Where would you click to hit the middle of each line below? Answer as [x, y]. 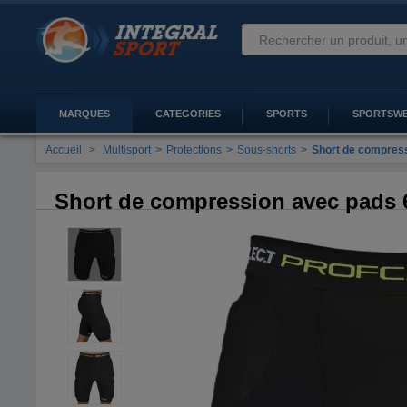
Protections [194, 150]
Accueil [64, 150]
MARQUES [85, 114]
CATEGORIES [189, 114]
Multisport [127, 150]
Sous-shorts [267, 150]
